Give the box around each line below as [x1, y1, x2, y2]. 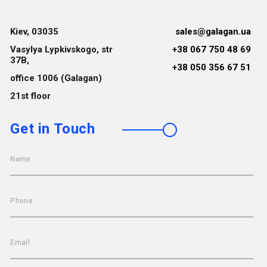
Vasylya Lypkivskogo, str [10, 44, 113, 55]
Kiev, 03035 [10, 26, 59, 37]
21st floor [10, 90, 51, 101]
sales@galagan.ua [175, 26, 251, 37]
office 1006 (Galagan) [10, 72, 103, 83]
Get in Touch [10, 120, 95, 137]
